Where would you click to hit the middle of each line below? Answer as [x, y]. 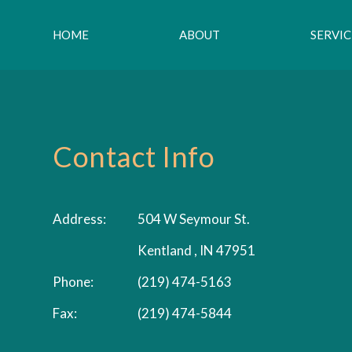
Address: [80, 219]
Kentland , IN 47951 [197, 251]
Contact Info [134, 157]
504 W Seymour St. [194, 219]
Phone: [73, 282]
